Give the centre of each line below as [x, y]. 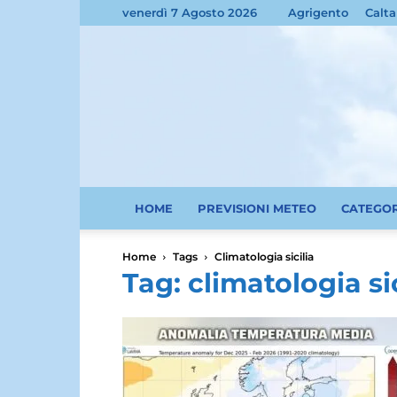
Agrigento [318, 12]
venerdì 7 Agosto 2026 [190, 12]
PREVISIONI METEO [257, 208]
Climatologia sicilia [264, 257]
